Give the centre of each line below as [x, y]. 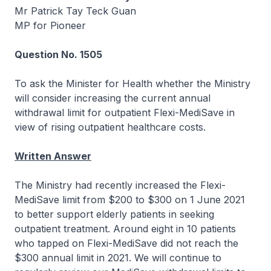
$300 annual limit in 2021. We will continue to [118, 258]
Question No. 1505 [58, 54]
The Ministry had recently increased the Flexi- [120, 185]
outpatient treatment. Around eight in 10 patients [125, 229]
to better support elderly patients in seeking [114, 214]
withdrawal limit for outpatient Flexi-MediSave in [125, 113]
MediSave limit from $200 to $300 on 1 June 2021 [130, 200]
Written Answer [53, 156]
